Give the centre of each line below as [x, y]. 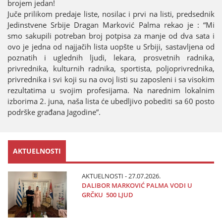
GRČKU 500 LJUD [107, 194]
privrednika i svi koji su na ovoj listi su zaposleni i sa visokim [111, 79]
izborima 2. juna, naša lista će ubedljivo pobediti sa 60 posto [111, 101]
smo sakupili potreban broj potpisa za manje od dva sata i [111, 35]
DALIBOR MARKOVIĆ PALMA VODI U [137, 185]
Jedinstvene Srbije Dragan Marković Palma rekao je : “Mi [111, 25]
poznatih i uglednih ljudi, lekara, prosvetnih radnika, [111, 57]
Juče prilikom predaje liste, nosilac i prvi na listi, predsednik [111, 14]
